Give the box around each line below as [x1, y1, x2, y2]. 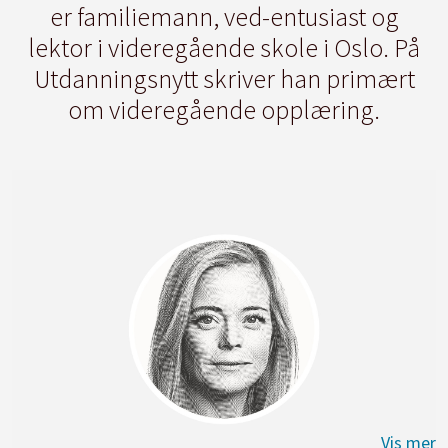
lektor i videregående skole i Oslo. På [28, 30, 420, 64]
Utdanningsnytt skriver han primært [33, 61, 415, 95]
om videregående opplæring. [68, 92, 380, 126]
